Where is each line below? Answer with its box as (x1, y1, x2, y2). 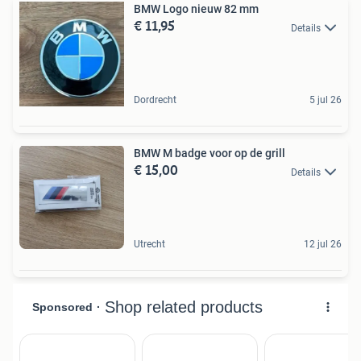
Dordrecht (134, 94, 176, 106)
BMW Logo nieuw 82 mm (134, 2, 259, 16)
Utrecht (134, 239, 165, 251)
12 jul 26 (304, 239, 342, 251)
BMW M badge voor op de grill (134, 147, 285, 160)
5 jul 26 (309, 94, 342, 106)
